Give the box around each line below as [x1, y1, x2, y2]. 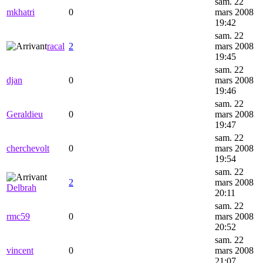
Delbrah [6, 183, 36, 193]
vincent [6, 245, 33, 256]
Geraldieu [6, 109, 43, 120]
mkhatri [6, 7, 35, 18]
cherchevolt [6, 143, 49, 154]
